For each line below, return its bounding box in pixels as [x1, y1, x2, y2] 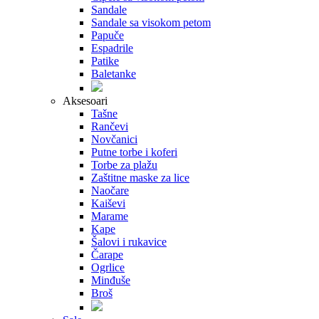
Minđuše [91, 274, 130, 287]
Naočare [91, 184, 129, 197]
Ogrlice [91, 261, 125, 274]
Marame [91, 210, 128, 223]
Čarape [91, 249, 123, 261]
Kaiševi [91, 197, 125, 210]
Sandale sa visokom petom [91, 16, 211, 29]
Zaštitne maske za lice [91, 172, 189, 184]
